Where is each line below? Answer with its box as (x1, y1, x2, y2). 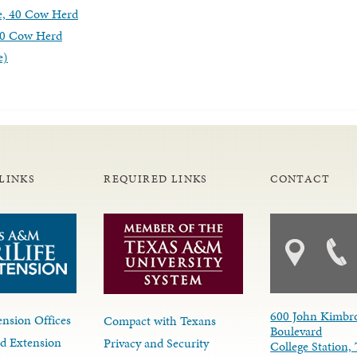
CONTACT (270, 171, 331, 186)
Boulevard (270, 321, 323, 340)
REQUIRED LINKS (104, 171, 208, 186)
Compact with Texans (104, 311, 217, 330)
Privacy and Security (104, 334, 210, 353)
